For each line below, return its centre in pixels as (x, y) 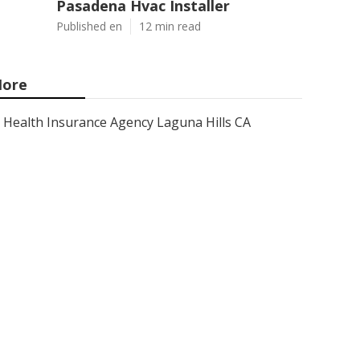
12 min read (170, 26)
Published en (89, 26)
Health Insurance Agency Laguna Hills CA (127, 122)
